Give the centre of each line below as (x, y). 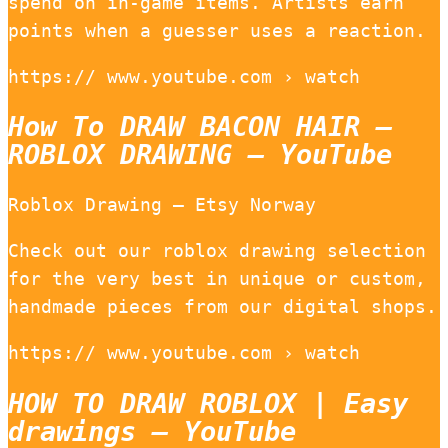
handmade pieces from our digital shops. (222, 307)
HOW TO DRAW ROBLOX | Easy (208, 403)
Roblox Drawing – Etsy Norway (162, 205)
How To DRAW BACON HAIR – (200, 127)
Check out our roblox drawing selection (217, 251)
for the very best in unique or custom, (217, 279)
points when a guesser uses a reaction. (217, 30)
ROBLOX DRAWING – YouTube (200, 155)
